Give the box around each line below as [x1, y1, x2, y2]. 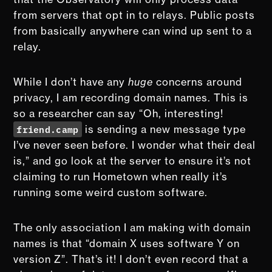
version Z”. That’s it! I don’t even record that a [13, 253, 249, 265]
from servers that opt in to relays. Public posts [13, 8, 256, 21]
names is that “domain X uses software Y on [13, 237, 240, 250]
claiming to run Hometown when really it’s [13, 170, 228, 183]
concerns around [153, 75, 243, 88]
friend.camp [16, 122, 79, 135]
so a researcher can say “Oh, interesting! [13, 107, 224, 120]
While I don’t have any [13, 75, 129, 88]
